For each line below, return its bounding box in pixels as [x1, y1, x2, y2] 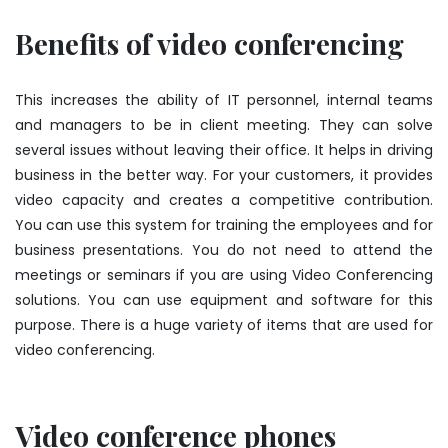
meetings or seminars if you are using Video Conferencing [15, 264, 433, 285]
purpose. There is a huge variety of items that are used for [15, 314, 433, 335]
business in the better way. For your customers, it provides [15, 164, 433, 185]
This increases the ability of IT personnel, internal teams [15, 89, 433, 110]
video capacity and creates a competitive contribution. [15, 189, 433, 210]
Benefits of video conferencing [15, 24, 404, 62]
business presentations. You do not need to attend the [15, 239, 433, 260]
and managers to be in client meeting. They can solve [15, 114, 433, 135]
